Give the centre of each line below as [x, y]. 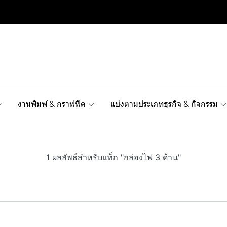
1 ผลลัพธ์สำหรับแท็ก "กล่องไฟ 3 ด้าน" [113, 157]
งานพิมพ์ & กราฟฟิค [52, 104]
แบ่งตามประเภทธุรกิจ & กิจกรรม [164, 104]
